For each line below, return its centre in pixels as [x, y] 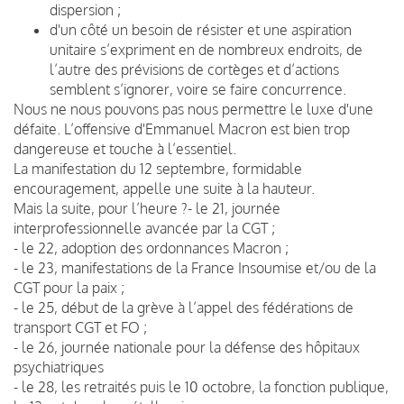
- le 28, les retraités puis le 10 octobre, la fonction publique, [201, 386]
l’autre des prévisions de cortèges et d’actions [194, 69]
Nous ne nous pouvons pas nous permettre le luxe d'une [193, 109]
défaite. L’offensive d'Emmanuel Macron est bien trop [182, 129]
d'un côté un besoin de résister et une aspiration [201, 29]
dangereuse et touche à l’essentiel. [125, 148]
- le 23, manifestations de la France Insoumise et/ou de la [195, 267]
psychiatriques [59, 367]
